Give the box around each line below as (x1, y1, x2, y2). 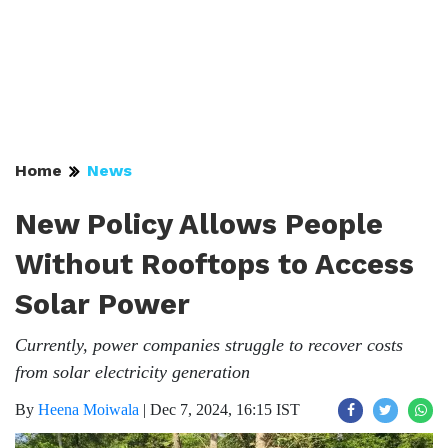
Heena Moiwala (38, 401, 139, 418)
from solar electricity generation (15, 362, 250, 382)
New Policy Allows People (15, 207, 383, 241)
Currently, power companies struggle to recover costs (15, 335, 403, 355)
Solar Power (15, 287, 190, 321)
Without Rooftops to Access (15, 247, 414, 281)
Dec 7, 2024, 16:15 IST (150, 401, 300, 418)
